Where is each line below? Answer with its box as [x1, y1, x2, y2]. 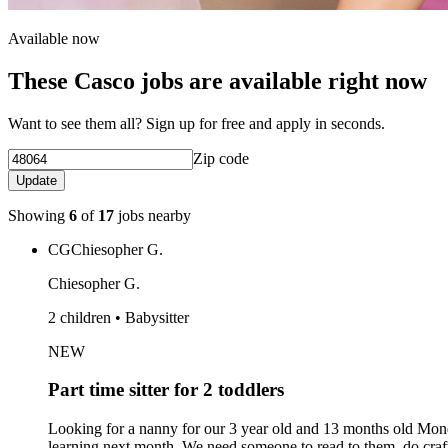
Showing [8, 206, 69, 224]
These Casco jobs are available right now [8, 67, 427, 94]
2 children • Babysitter [48, 308, 189, 326]
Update [16, 172, 57, 188]
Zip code [193, 149, 249, 167]
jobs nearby [114, 206, 191, 224]
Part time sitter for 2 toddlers [48, 379, 284, 401]
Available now [8, 29, 100, 47]
